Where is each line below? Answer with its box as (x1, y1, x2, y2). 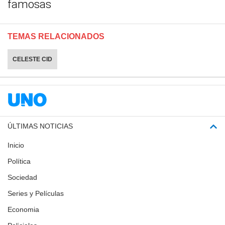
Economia (8, 205, 39, 214)
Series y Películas (8, 189, 64, 198)
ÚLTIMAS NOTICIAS (8, 122, 73, 131)
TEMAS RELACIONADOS (8, 32, 104, 41)
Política (8, 157, 31, 166)
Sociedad (8, 173, 37, 182)
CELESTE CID (13, 56, 52, 63)
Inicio (8, 141, 24, 150)
